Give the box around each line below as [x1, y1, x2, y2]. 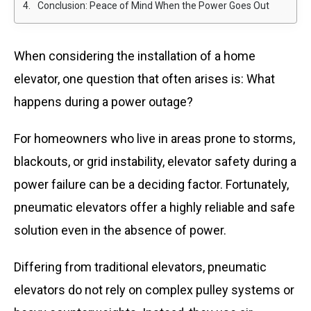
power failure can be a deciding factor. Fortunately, [14, 177, 289, 192]
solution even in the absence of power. [14, 223, 226, 237]
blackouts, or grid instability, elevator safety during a [14, 154, 296, 169]
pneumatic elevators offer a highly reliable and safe [14, 200, 295, 215]
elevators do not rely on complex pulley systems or [14, 283, 294, 297]
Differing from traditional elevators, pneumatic [14, 260, 267, 274]
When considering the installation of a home [14, 49, 255, 63]
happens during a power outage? [14, 94, 193, 109]
